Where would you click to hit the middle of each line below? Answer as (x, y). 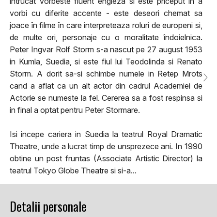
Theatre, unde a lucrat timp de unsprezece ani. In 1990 (106, 146)
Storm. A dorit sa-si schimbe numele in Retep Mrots (106, 73)
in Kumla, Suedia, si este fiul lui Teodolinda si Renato (106, 61)
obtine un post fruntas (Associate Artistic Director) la (106, 158)
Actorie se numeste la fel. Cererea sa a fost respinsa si (106, 98)
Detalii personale (48, 206)
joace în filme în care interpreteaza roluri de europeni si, (106, 25)
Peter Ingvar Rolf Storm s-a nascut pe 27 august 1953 (106, 49)
